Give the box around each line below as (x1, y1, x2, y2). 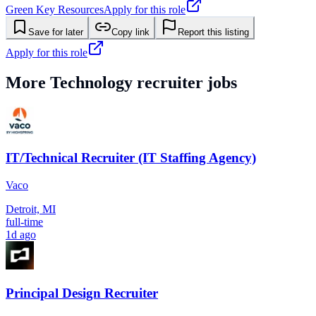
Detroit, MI (6, 203, 56, 216)
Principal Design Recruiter (6, 285, 158, 300)
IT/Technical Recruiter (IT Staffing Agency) (6, 150, 256, 166)
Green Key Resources (6, 3, 104, 16)
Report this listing (178, 26, 249, 37)
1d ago (6, 229, 36, 241)
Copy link (111, 26, 150, 37)
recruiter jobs (133, 73, 237, 92)
